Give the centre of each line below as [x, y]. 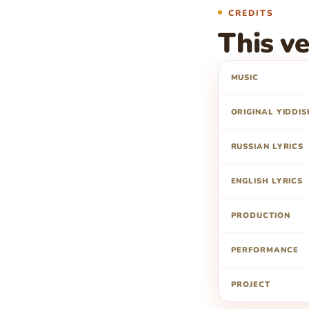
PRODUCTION [260, 216]
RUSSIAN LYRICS [267, 147]
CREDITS [251, 13]
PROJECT [250, 285]
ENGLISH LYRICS [267, 181]
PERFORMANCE [265, 250]
